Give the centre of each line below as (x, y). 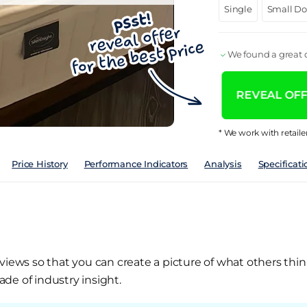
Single (238, 9)
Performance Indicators (136, 164)
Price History (40, 164)
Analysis (223, 164)
